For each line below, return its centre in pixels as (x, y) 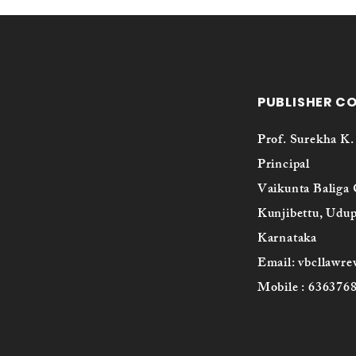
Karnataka (287, 240)
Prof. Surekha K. (306, 141)
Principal (284, 166)
